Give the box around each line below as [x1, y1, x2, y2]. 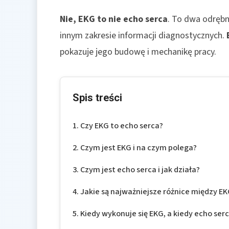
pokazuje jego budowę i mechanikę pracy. [60, 45, 216, 59]
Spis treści [73, 91, 122, 104]
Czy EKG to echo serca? [80, 120, 164, 132]
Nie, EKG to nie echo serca [60, 13, 168, 26]
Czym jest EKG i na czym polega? [80, 142, 197, 154]
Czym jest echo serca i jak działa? [80, 164, 200, 176]
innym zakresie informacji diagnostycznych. [60, 29, 226, 42]
